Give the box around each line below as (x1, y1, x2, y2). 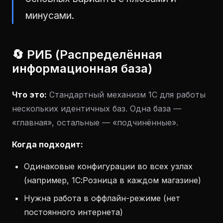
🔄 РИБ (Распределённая (12, 47, 162, 62)
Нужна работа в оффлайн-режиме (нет (24, 193, 180, 203)
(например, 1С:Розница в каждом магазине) (24, 175, 201, 185)
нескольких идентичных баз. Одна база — (12, 104, 181, 113)
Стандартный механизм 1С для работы (47, 90, 206, 100)
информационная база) (12, 61, 152, 76)
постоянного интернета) (24, 207, 123, 217)
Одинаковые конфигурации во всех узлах (24, 161, 193, 171)
